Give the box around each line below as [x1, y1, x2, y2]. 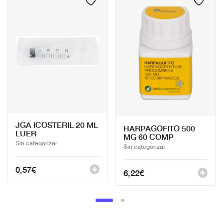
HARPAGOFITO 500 [123, 122, 195, 134]
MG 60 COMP [123, 130, 174, 143]
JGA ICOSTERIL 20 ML [15, 118, 98, 131]
